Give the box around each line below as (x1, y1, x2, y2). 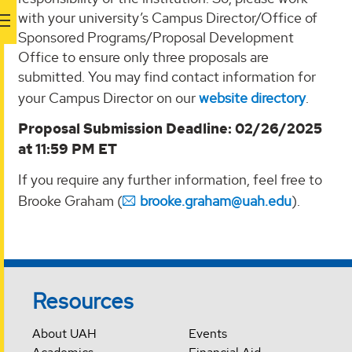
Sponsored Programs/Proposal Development (18, 27, 294, 46)
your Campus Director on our (18, 88, 199, 107)
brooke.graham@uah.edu (140, 191, 291, 210)
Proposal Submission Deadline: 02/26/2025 (18, 119, 322, 139)
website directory (199, 88, 306, 107)
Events (188, 324, 227, 342)
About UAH (32, 324, 97, 342)
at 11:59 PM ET (18, 140, 117, 159)
